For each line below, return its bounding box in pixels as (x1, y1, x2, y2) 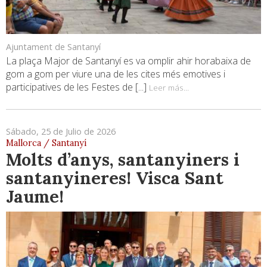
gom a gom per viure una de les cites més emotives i (6, 67, 225, 81)
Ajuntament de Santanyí (6, 41, 101, 53)
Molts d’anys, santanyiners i (6, 148, 240, 171)
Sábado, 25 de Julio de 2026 (6, 126, 116, 138)
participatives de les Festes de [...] (6, 80, 149, 94)
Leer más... (149, 82, 189, 94)
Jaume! (6, 185, 64, 208)
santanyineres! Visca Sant (6, 167, 223, 190)
